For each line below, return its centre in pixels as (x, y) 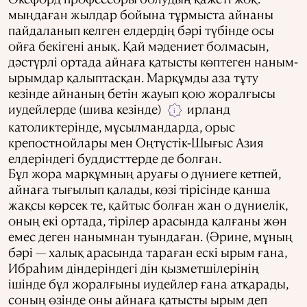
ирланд (207, 109)
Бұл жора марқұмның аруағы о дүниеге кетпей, (145, 173)
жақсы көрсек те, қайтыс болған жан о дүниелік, (148, 205)
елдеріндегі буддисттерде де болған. (115, 158)
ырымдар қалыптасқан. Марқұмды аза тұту (133, 77)
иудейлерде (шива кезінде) (86, 109)
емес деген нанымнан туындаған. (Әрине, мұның (150, 236)
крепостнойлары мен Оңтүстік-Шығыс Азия (136, 142)
